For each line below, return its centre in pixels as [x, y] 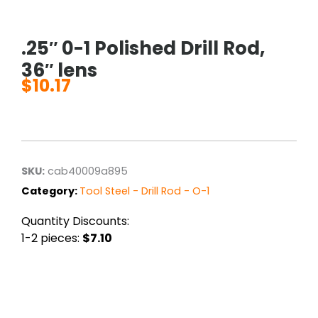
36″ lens [59, 71]
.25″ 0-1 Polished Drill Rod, [143, 49]
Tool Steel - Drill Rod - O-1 [144, 191]
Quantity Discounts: [75, 221]
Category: [50, 191]
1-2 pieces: [52, 238]
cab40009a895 [86, 171]
